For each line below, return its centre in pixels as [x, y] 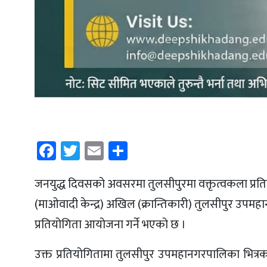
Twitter [109, 150]
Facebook [94, 150]
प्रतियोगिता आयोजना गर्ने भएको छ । [110, 224]
